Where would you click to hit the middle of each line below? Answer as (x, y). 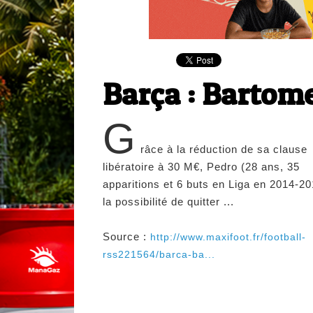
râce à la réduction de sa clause (224, 150)
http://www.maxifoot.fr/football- (228, 237)
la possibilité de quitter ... (168, 202)
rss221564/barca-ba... (159, 255)
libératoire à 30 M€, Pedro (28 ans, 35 (201, 167)
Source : (126, 237)
